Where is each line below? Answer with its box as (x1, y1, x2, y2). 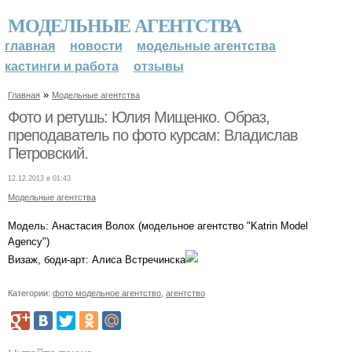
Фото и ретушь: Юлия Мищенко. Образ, (8, 108, 269, 126)
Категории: (8, 288, 53, 298)
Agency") (8, 235, 49, 247)
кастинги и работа (5, 60, 119, 73)
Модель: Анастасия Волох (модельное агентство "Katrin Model (8, 219, 308, 232)
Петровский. (8, 144, 88, 162)
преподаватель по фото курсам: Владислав (8, 126, 298, 144)
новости (69, 39, 123, 53)
